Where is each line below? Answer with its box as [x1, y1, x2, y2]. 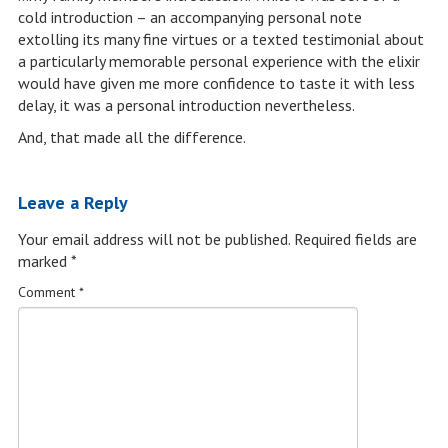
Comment [17, 283, 79, 301]
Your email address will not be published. [17, 229, 290, 249]
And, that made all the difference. [17, 127, 246, 147]
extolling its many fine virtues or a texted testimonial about [17, 29, 424, 49]
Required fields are [293, 229, 417, 249]
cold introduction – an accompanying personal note [17, 7, 362, 27]
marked [17, 251, 71, 271]
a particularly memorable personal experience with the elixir [17, 51, 420, 71]
